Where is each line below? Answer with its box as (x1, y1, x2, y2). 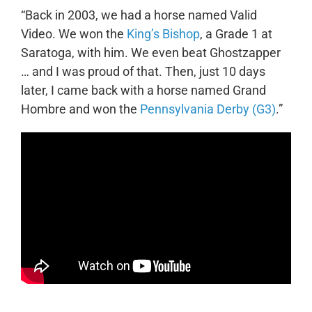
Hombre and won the (20, 101, 140, 116)
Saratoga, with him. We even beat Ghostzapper (20, 45, 281, 60)
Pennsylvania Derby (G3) (139, 101, 276, 116)
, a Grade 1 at (199, 26, 272, 41)
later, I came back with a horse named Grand (20, 82, 266, 97)
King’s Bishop (126, 26, 200, 41)
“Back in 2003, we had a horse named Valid (20, 7, 257, 22)
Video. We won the (20, 26, 127, 41)
